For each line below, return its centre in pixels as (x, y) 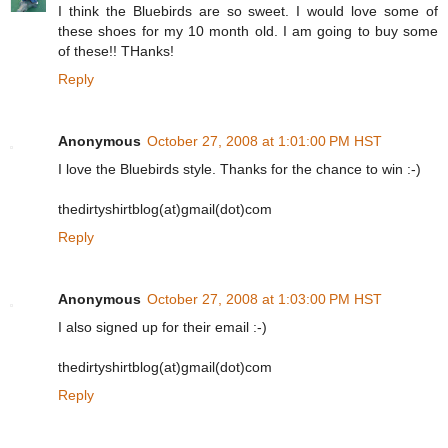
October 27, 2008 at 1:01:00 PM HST (264, 141)
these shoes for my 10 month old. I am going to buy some (248, 31)
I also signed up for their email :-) (162, 327)
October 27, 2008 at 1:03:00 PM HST (264, 299)
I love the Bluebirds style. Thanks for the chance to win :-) (239, 169)
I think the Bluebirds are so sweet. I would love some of (248, 11)
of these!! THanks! (116, 51)
